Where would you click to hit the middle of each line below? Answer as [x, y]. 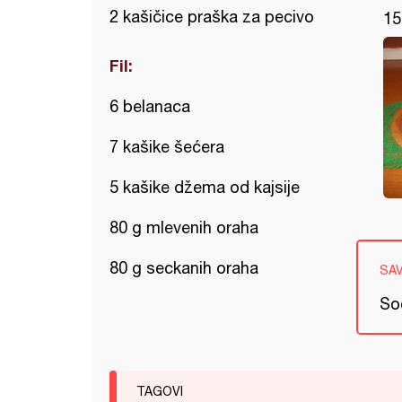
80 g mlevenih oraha [184, 227]
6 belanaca [150, 106]
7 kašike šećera [167, 147]
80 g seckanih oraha [184, 268]
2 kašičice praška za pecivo [212, 17]
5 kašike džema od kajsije [205, 187]
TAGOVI [160, 391]
